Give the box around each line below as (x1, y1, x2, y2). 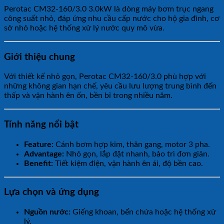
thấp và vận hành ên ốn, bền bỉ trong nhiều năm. (4, 91, 172, 100)
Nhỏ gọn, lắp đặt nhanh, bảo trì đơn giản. (64, 149, 209, 158)
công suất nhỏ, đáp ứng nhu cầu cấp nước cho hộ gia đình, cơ (4, 14, 219, 22)
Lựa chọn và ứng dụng (4, 187, 99, 197)
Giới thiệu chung (4, 52, 75, 62)
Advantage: (24, 149, 64, 158)
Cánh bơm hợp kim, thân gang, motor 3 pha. (53, 140, 210, 148)
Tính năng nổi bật (4, 120, 78, 130)
